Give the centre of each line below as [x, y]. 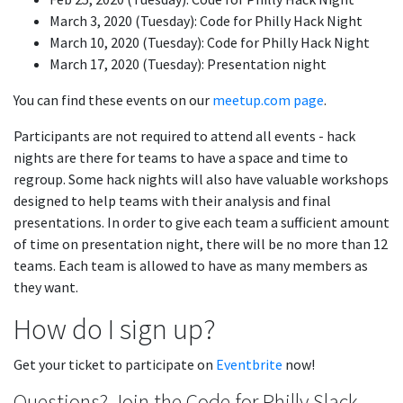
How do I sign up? [115, 329]
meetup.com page [268, 100]
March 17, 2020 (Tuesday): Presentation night [188, 64]
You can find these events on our [113, 100]
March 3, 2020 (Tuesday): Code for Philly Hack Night [206, 21]
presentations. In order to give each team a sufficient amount [201, 222]
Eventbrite [249, 364]
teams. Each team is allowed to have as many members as [191, 265]
